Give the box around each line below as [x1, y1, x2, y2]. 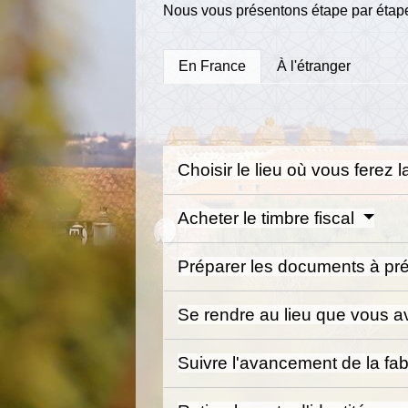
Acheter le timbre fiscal [178, 208, 360, 228]
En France [178, 58, 247, 75]
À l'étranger [277, 58, 352, 75]
